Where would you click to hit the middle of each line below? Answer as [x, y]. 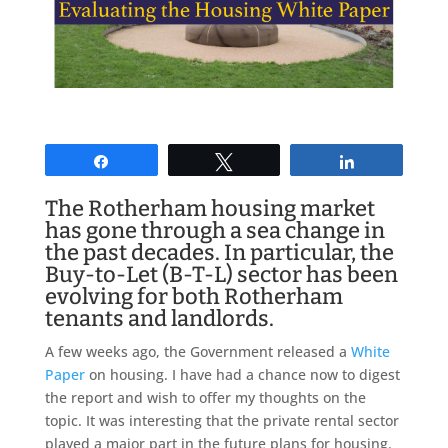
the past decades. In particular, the [219, 252]
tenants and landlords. [159, 318]
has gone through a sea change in [214, 230]
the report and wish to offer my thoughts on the [205, 397]
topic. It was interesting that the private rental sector [221, 420]
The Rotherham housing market [209, 208]
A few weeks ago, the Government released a [197, 351]
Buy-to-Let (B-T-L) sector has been [221, 274]
